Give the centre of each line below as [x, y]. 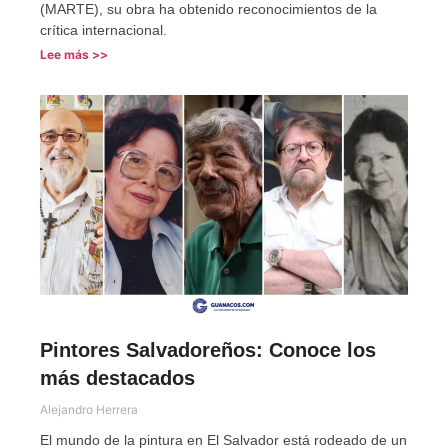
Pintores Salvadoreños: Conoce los [208, 349]
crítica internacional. [103, 29]
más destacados [117, 377]
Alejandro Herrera [89, 409]
